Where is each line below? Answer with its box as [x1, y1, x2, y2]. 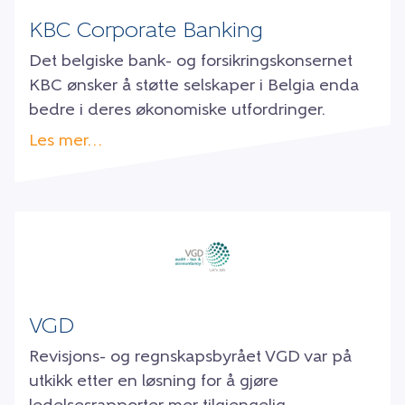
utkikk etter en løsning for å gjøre [29, 373, 278, 391]
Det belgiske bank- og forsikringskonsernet [29, 53, 353, 71]
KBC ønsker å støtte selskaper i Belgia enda [29, 78, 359, 96]
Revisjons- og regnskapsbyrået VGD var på [29, 349, 352, 367]
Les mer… [29, 133, 102, 151]
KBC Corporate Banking [29, 21, 263, 43]
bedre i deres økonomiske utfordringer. [29, 102, 325, 120]
